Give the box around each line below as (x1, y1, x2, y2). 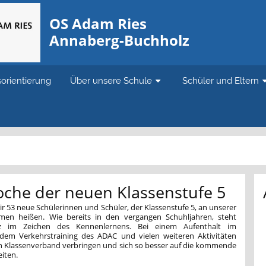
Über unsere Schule (70, 75, 153, 85)
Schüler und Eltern (182, 75, 259, 85)
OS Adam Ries (49, 14, 147, 33)
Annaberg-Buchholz (49, 30, 189, 50)
